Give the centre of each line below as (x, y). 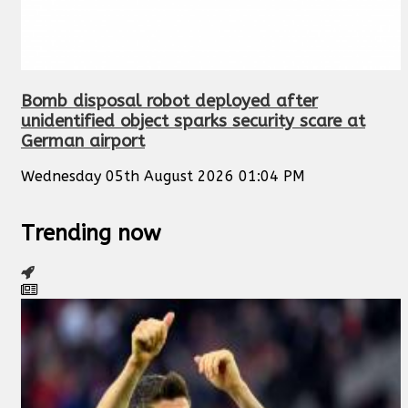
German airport (83, 141)
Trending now (91, 234)
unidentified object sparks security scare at (193, 121)
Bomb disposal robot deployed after (169, 101)
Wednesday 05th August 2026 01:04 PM (163, 177)
